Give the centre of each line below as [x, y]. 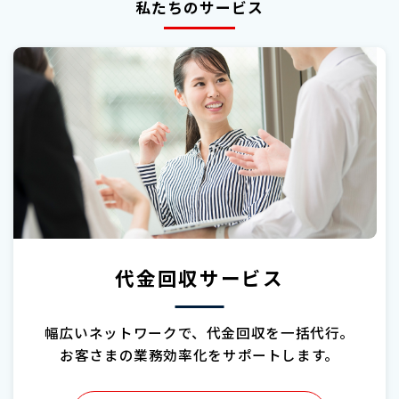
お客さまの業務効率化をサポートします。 [199, 354]
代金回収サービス [199, 277]
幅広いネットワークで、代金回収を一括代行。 [199, 332]
